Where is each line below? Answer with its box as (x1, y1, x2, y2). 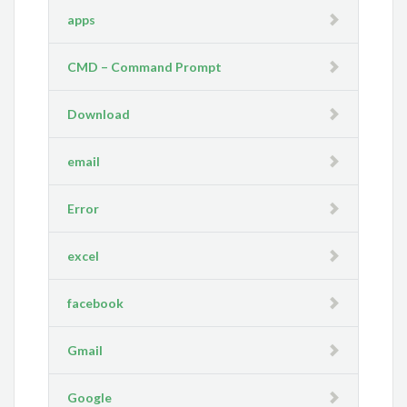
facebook (67, 295, 124, 311)
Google (67, 390, 113, 405)
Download (67, 106, 131, 122)
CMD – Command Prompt (67, 59, 223, 74)
